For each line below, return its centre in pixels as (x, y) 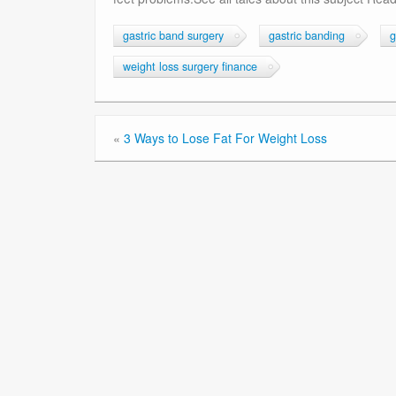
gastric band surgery (173, 36)
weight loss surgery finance (190, 67)
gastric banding (307, 36)
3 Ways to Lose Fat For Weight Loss (225, 138)
